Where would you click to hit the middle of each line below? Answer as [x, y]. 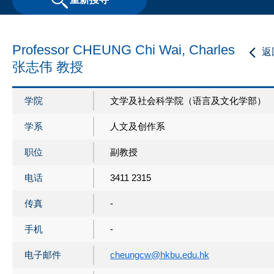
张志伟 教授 [48, 67]
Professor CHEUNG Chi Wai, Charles [124, 50]
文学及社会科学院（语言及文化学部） [188, 100]
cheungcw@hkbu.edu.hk [160, 254]
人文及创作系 [138, 126]
